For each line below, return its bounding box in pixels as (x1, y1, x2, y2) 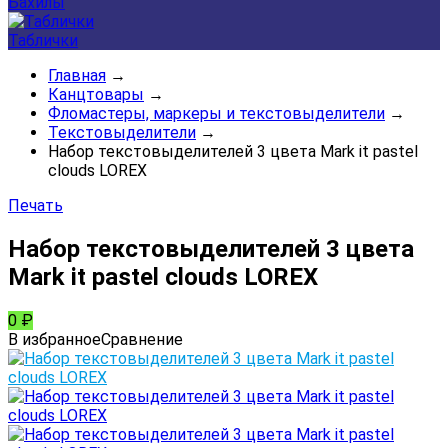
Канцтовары (48, 85, 144, 104)
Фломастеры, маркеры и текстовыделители (48, 104, 385, 123)
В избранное (8, 329, 101, 349)
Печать (8, 196, 63, 215)
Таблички (8, 31, 78, 50)
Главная (48, 66, 106, 85)
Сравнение (101, 329, 183, 349)
